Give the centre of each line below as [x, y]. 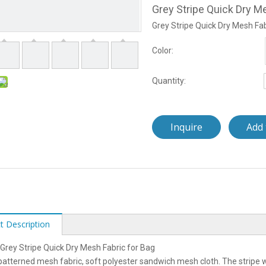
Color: [163, 50]
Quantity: [169, 81]
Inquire [186, 127]
